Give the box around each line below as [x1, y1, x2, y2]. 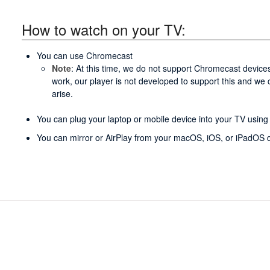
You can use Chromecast [36, 49, 133, 62]
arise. [51, 87, 73, 100]
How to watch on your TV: [21, 18, 186, 40]
